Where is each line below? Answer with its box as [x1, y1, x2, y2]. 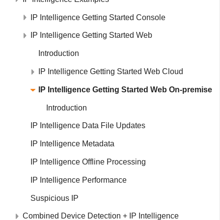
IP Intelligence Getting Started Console [30, 13, 165, 22]
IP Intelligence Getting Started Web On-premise [38, 85, 212, 94]
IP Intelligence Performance [30, 176, 127, 185]
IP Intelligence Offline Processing [30, 158, 146, 166]
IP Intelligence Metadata [30, 139, 114, 148]
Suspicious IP [30, 194, 79, 203]
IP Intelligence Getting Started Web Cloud [38, 67, 183, 76]
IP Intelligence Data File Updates [30, 121, 145, 130]
